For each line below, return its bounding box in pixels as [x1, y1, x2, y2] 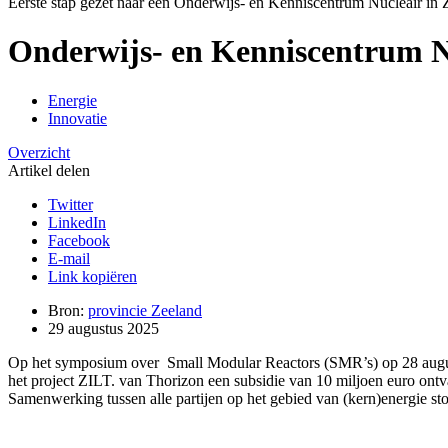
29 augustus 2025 [48, 319, 159, 337]
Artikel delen [8, 161, 90, 179]
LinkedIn [48, 213, 106, 231]
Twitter [48, 195, 93, 213]
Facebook [48, 231, 110, 249]
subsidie [234, 371, 285, 389]
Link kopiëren [48, 267, 137, 285]
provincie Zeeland [88, 301, 202, 319]
